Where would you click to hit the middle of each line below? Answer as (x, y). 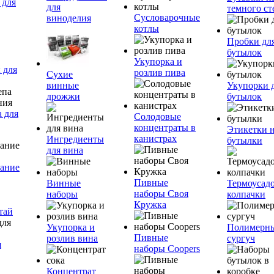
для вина (65, 150)
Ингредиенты (75, 139)
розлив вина (72, 238)
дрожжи (63, 96)
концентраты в (165, 128)
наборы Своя (161, 194)
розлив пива (160, 72)
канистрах (155, 139)
